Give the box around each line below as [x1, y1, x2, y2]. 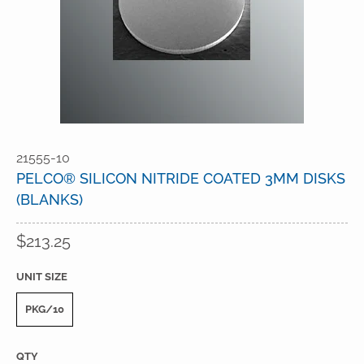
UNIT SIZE [16, 271, 67, 283]
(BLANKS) [16, 191, 83, 208]
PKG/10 [25, 302, 64, 315]
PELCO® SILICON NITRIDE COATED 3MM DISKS [16, 170, 345, 187]
